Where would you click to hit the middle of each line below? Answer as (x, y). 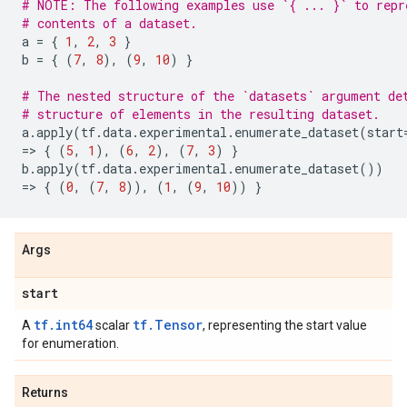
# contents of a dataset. (109, 23)
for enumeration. (70, 343)
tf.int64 (63, 325)
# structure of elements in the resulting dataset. (201, 114)
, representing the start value (285, 325)
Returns (45, 392)
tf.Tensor (168, 325)
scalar (113, 325)
